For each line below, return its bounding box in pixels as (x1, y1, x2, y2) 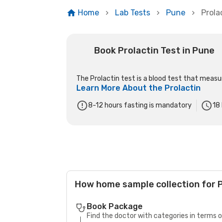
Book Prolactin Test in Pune (94, 45, 215, 56)
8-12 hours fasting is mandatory (88, 101, 193, 110)
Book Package (87, 201, 143, 211)
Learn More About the (76, 83, 165, 93)
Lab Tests (114, 8, 150, 17)
